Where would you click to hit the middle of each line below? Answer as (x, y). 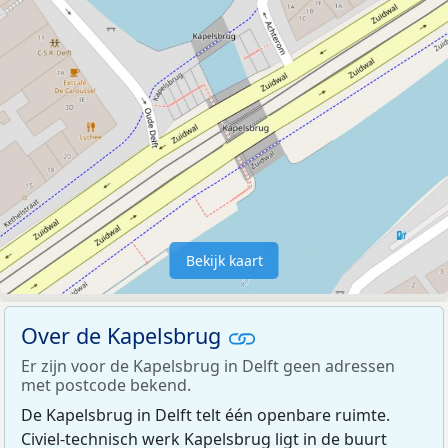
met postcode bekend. (106, 385)
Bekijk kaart (224, 260)
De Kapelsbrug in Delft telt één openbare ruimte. (205, 415)
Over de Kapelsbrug (124, 335)
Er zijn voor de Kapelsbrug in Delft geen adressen (208, 366)
